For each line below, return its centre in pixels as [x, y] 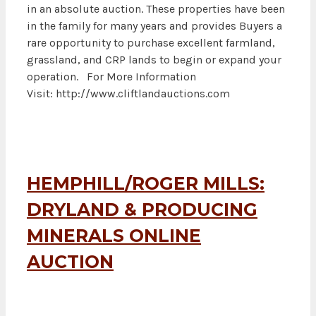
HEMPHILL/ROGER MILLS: [146, 183]
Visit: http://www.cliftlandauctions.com [128, 94]
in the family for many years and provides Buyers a [154, 26]
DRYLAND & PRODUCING [142, 209]
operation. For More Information [111, 77]
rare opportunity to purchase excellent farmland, [151, 43]
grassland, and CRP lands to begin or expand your [154, 60]
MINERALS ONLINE [114, 235]
